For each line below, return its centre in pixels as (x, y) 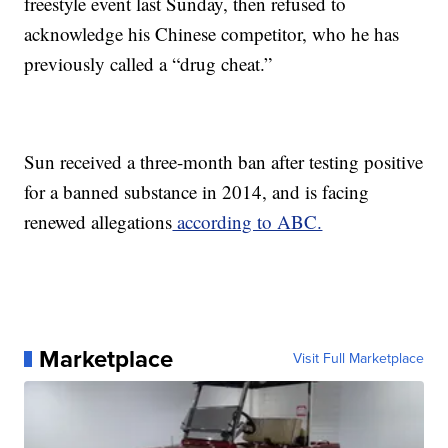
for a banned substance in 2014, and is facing (197, 191)
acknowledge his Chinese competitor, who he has (212, 33)
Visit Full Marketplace (358, 358)
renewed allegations (98, 221)
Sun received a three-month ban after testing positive (224, 161)
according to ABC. (247, 221)
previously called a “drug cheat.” (148, 63)
